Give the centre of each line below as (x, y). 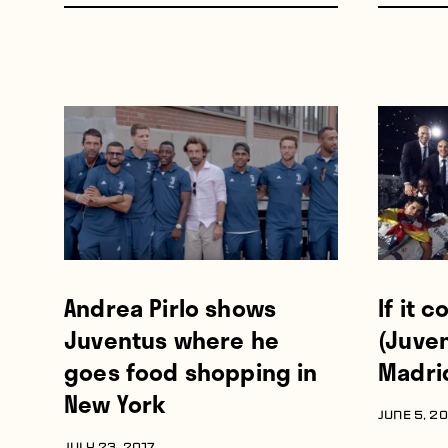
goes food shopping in (191, 372)
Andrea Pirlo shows (170, 308)
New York (115, 404)
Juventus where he (171, 340)
